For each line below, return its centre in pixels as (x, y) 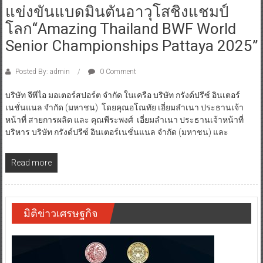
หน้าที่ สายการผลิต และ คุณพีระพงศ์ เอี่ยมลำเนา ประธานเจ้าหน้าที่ (124, 119)
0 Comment (117, 71)
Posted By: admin (42, 71)
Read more (31, 162)
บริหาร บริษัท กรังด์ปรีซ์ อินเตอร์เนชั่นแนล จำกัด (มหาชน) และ (117, 132)
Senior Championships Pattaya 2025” (131, 45)
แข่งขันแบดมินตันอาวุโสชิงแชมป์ (117, 11)
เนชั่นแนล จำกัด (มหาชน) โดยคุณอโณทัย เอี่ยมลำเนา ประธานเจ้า (124, 107)
